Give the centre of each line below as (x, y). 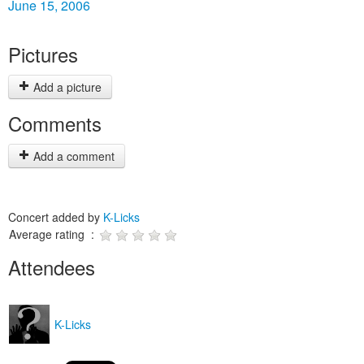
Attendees (52, 267)
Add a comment (72, 156)
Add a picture (66, 87)
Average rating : (53, 234)
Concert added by (56, 217)
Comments (55, 123)
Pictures (43, 54)
